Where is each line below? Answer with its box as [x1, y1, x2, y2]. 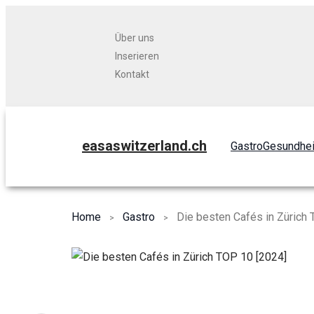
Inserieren [115, 50, 159, 62]
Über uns [115, 32, 154, 43]
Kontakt [115, 69, 149, 80]
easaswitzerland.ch [82, 137, 207, 155]
